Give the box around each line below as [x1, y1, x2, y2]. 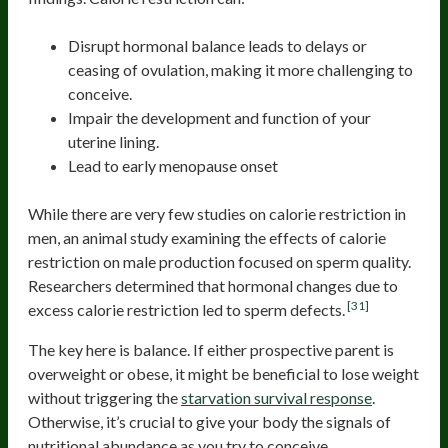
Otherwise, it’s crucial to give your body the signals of [28, 411, 391, 431]
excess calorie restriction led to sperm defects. [28, 299, 345, 319]
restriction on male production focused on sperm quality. [28, 251, 411, 271]
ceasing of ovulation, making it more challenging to [68, 59, 413, 79]
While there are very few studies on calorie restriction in [28, 203, 406, 223]
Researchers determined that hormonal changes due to [28, 275, 398, 295]
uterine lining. [68, 131, 159, 151]
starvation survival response [181, 387, 372, 407]
